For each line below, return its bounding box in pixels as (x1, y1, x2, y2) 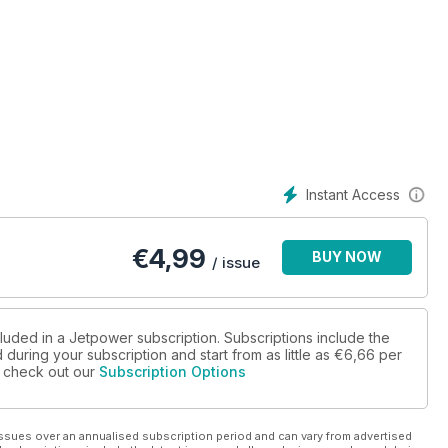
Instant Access (306, 186, 400, 203)
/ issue (212, 253, 260, 273)
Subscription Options (99, 363, 246, 381)
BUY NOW (312, 248, 382, 266)
